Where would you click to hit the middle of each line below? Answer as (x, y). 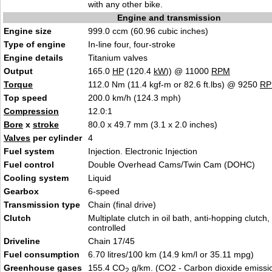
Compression (31, 111)
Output (18, 71)
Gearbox (21, 191)
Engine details (33, 58)
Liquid (100, 178)
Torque (18, 84)
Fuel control (29, 165)
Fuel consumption (42, 254)
